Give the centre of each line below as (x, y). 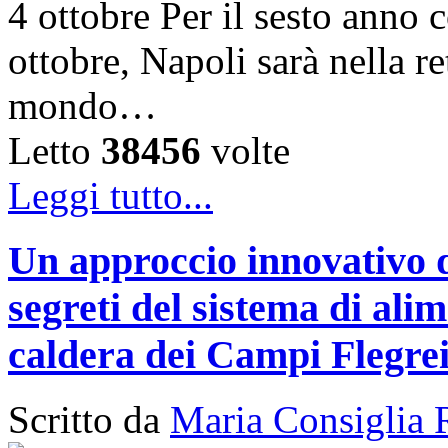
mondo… (82, 106)
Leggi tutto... (110, 196)
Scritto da (89, 419)
